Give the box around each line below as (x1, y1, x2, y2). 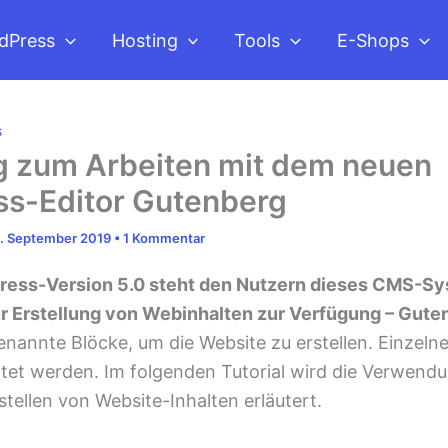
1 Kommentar (123, 230, 205, 246)
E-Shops (337, 29, 410, 51)
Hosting (111, 29, 178, 51)
